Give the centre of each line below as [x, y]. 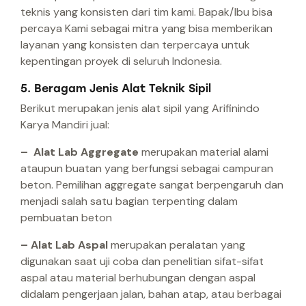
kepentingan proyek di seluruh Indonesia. [121, 61]
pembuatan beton [66, 218]
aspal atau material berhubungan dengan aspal [138, 278]
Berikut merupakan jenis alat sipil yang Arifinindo [140, 109]
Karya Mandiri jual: [65, 125]
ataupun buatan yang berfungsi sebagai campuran [147, 169]
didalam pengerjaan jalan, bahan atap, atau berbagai [151, 294]
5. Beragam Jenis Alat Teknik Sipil [116, 89]
